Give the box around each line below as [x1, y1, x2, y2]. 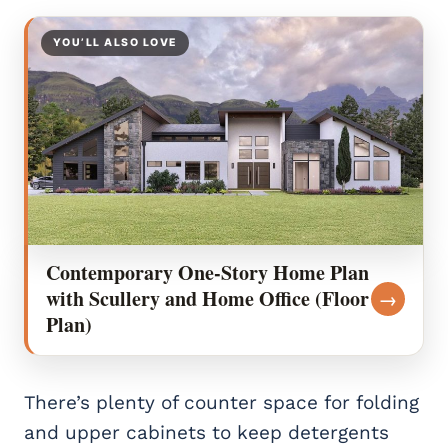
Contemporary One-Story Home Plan [46, 257, 369, 287]
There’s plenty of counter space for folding [24, 390, 419, 414]
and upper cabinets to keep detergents [24, 420, 389, 444]
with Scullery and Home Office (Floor [46, 283, 369, 313]
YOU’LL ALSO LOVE [53, 35, 177, 49]
